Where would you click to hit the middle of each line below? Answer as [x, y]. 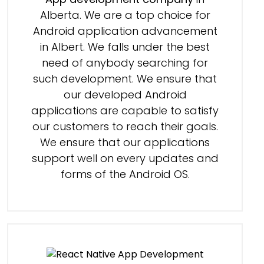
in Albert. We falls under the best [125, 47]
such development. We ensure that [125, 79]
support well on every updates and [125, 159]
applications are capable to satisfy [125, 111]
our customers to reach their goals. [125, 127]
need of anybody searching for [125, 63]
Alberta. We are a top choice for [125, 15]
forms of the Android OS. [125, 174]
